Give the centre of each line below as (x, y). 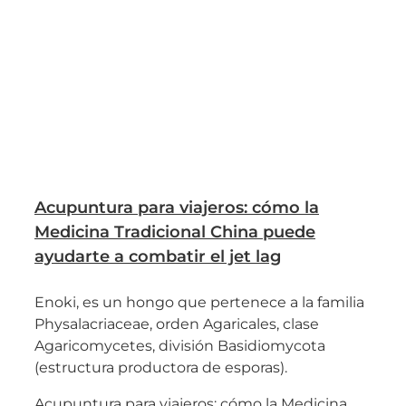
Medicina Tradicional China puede (175, 232)
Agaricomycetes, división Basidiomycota (180, 346)
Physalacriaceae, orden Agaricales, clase (177, 324)
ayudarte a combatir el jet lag (158, 257)
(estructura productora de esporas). (161, 368)
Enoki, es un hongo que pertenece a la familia (199, 303)
